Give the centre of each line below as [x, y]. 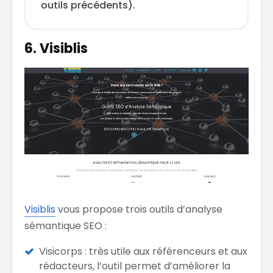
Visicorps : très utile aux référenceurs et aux [143, 251]
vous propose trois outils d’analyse [139, 209]
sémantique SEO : [66, 225]
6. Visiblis [56, 49]
